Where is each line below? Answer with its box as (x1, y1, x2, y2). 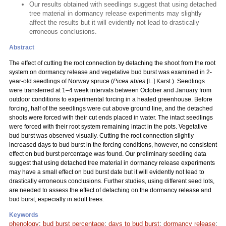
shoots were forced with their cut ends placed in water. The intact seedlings (9, 114, 213, 121)
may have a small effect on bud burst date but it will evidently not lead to (9, 168, 204, 176)
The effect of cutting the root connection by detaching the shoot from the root (9, 60, 215, 67)
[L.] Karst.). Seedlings (145, 78, 205, 85)
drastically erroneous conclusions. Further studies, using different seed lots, (9, 178, 214, 185)
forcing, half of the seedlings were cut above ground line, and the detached (9, 105, 213, 112)
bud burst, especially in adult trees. (9, 196, 104, 203)
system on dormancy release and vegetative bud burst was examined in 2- (9, 69, 212, 76)
